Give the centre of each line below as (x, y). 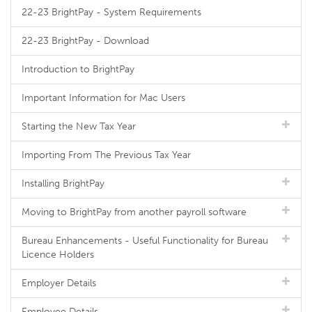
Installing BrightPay (63, 184)
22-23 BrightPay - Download (85, 41)
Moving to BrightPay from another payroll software (134, 212)
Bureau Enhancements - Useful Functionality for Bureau (145, 241)
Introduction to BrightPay (78, 69)
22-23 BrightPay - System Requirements (111, 12)
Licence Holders (58, 255)
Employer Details (59, 283)
